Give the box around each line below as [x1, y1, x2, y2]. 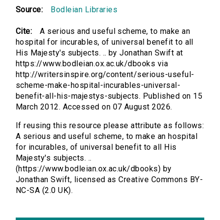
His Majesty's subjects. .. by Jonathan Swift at [16, 48, 183, 58]
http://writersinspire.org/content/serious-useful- [16, 70, 194, 80]
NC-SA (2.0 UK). [16, 186, 73, 195]
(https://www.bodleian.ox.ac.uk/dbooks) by [16, 164, 172, 174]
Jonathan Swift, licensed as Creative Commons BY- [16, 175, 203, 185]
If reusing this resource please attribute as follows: [16, 121, 204, 131]
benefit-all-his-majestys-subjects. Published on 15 [16, 91, 203, 101]
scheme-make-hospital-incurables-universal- [16, 81, 181, 90]
